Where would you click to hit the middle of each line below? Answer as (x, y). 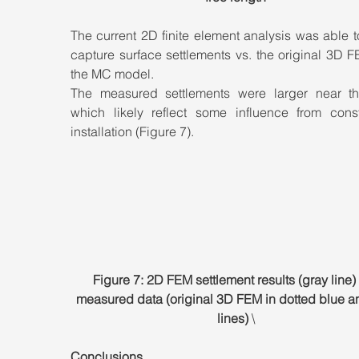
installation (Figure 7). (132, 131)
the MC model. (114, 73)
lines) (234, 319)
